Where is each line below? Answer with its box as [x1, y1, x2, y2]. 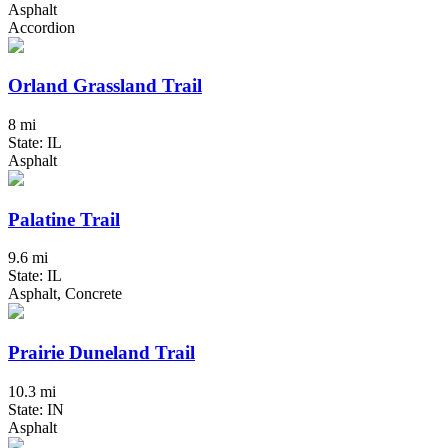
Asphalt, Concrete [8, 285, 122, 303]
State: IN [8, 400, 64, 418]
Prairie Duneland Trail [8, 342, 195, 364]
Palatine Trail [8, 208, 120, 230]
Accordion [8, 18, 75, 36]
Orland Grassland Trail [8, 75, 202, 97]
